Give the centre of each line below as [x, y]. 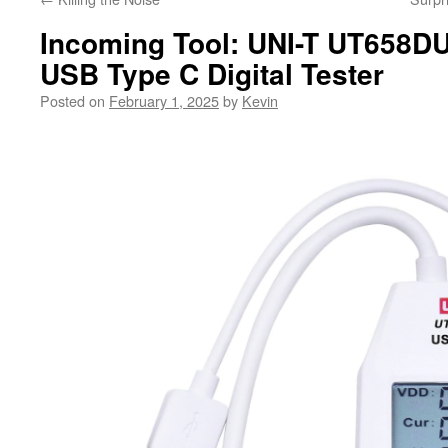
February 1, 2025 [164, 100]
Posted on [72, 100]
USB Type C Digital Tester [212, 73]
